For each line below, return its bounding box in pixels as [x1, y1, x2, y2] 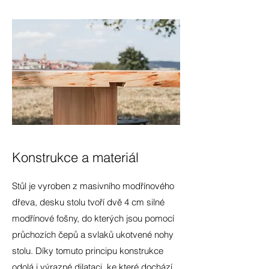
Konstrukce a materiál [12, 149, 139, 166]
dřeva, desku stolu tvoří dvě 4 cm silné [12, 196, 165, 208]
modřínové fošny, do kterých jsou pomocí [12, 213, 174, 224]
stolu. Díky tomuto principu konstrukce [12, 245, 163, 256]
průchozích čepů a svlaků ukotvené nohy [12, 229, 174, 240]
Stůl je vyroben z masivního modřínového [12, 180, 174, 192]
